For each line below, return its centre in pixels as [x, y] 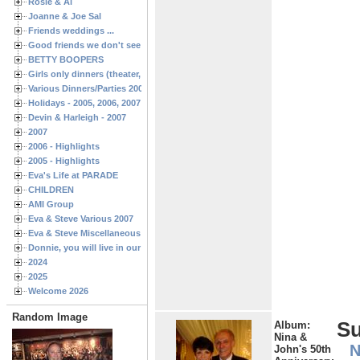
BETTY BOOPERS [66, 59]
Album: [292, 325]
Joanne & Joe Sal [65, 16]
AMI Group [51, 204]
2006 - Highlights [64, 146]
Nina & [290, 337]
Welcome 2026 [58, 291]
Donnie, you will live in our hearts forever [115, 247]
